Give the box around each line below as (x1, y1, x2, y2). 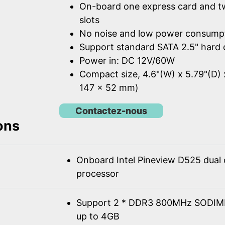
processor (76, 168, 119, 179)
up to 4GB (76, 211, 120, 222)
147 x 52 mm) (79, 82, 139, 93)
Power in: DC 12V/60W (79, 55, 175, 66)
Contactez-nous (75, 105, 147, 116)
